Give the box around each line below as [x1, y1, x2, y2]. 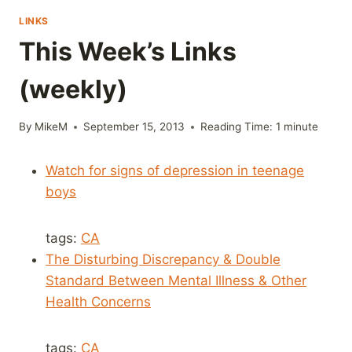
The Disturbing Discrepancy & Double [46, 251, 280, 268]
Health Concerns [46, 294, 151, 310]
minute [284, 120, 319, 134]
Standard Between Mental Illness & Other [46, 273, 306, 289]
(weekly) [19, 73, 127, 104]
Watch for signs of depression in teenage [46, 163, 304, 179]
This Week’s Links [19, 35, 236, 67]
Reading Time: [200, 120, 273, 134]
